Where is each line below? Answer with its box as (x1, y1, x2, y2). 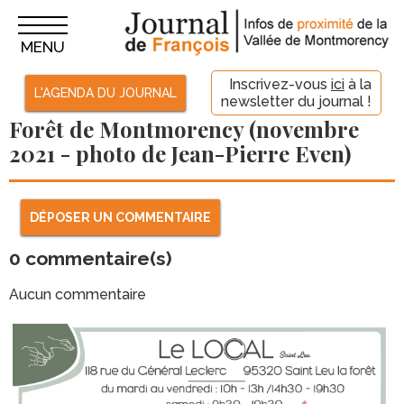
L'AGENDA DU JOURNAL (34, 86, 177, 100)
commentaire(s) (21, 247, 172, 271)
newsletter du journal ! (221, 93, 372, 110)
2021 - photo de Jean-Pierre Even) (9, 139, 351, 168)
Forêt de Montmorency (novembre (9, 115, 359, 143)
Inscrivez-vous (229, 76, 331, 93)
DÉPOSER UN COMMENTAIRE (30, 210, 211, 225)
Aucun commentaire (9, 286, 146, 304)
